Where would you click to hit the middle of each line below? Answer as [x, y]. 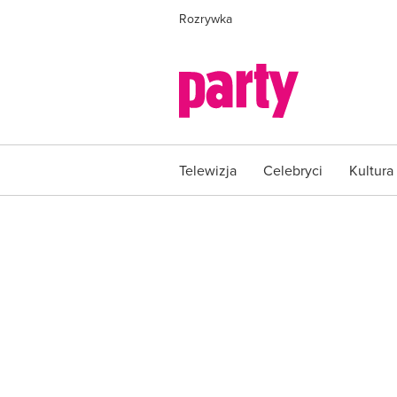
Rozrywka [206, 19]
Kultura [371, 170]
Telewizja [208, 170]
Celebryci [293, 170]
